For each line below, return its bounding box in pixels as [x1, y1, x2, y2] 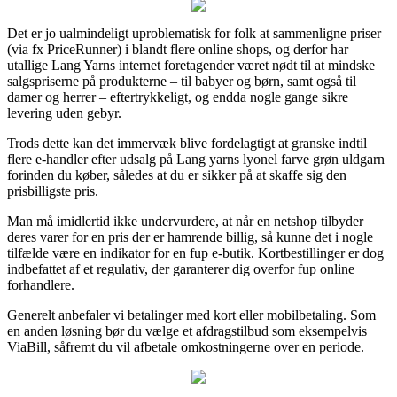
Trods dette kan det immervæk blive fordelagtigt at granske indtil [7, 135, 367, 151]
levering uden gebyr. [7, 105, 121, 121]
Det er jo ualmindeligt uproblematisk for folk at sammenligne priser [7, 25, 381, 41]
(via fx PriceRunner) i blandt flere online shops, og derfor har [7, 41, 348, 57]
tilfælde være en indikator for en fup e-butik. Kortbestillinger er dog [7, 245, 384, 261]
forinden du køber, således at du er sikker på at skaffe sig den [7, 167, 346, 183]
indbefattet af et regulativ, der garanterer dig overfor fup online [7, 261, 354, 276]
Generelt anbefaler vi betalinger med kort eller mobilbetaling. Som [7, 307, 376, 323]
